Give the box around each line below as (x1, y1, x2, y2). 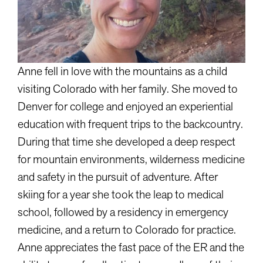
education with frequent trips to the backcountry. (18, 116, 243, 132)
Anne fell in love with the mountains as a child (18, 63, 227, 79)
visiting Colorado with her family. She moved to (18, 80, 238, 97)
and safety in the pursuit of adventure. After (18, 168, 218, 185)
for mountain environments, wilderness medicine (18, 151, 245, 167)
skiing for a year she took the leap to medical (18, 186, 224, 203)
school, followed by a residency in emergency (18, 204, 228, 220)
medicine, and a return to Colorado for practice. (18, 221, 236, 238)
